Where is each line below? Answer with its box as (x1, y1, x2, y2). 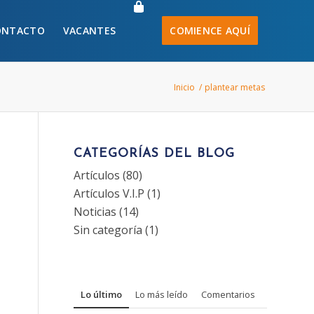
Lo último (81, 288, 123, 301)
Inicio (174, 81, 195, 93)
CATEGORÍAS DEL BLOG (74, 148, 235, 160)
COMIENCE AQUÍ (170, 24, 250, 37)
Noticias (74, 204, 117, 219)
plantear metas (205, 81, 265, 93)
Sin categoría (74, 222, 143, 238)
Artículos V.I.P (74, 186, 145, 201)
